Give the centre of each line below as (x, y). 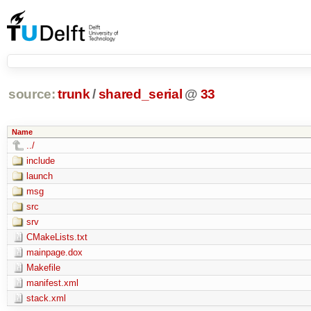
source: (32, 94)
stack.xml (46, 298)
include (40, 160)
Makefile (43, 267)
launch (39, 176)
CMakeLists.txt (57, 237)
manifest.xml (52, 283)
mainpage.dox (54, 252)
